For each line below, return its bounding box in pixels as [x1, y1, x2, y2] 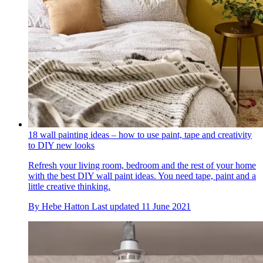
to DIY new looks [28, 140, 95, 150]
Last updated [92, 201, 141, 211]
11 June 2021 [141, 201, 191, 211]
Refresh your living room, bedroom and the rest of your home [28, 160, 256, 170]
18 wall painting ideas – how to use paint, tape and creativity [28, 130, 252, 140]
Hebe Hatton [42, 201, 89, 211]
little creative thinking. [28, 181, 110, 191]
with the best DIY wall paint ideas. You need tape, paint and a [28, 171, 256, 181]
